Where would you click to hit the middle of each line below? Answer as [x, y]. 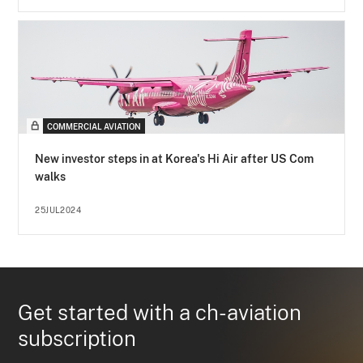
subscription [77, 339]
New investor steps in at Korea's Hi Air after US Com [175, 159]
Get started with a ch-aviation [160, 313]
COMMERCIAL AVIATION [94, 127]
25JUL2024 [58, 210]
